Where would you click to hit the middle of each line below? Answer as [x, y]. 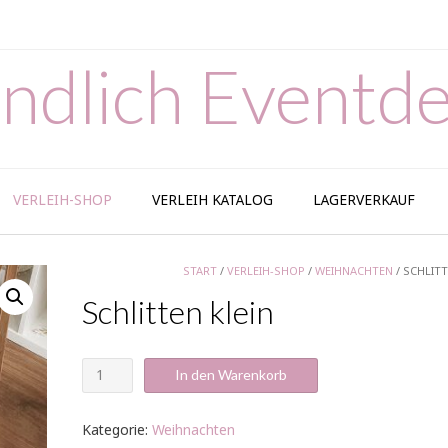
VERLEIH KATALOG [212, 201]
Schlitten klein [177, 311]
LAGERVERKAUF [364, 201]
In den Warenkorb [230, 374]
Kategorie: [116, 431]
